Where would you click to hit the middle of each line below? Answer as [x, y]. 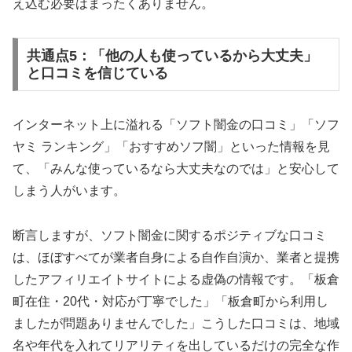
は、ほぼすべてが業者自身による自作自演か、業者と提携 [176, 257]
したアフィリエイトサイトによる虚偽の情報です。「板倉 [176, 279]
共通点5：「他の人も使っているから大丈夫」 [172, 56]
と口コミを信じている [97, 73]
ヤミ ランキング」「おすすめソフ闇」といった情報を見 [171, 146]
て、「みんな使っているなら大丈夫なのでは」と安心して [176, 168]
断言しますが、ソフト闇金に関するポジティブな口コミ [170, 235]
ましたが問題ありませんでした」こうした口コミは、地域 [176, 323]
